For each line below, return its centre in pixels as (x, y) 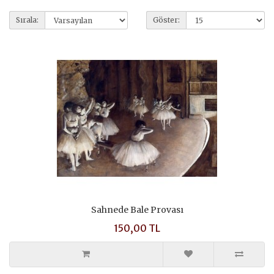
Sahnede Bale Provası (137, 210)
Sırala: (27, 20)
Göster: (166, 20)
